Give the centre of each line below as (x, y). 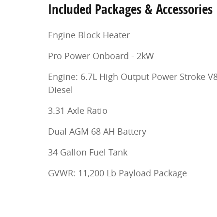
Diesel (61, 89)
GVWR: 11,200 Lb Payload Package (117, 173)
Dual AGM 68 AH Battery (97, 131)
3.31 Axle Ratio (78, 110)
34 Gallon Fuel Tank (88, 152)
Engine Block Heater (89, 35)
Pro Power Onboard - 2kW (101, 55)
